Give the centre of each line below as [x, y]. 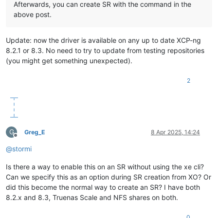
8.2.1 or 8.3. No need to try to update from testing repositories [105, 50]
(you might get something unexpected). [69, 60]
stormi [22, 148]
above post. [33, 14]
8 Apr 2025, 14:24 [175, 132]
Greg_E [35, 132]
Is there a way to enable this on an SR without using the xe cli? [105, 166]
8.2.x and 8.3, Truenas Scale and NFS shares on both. [92, 197]
